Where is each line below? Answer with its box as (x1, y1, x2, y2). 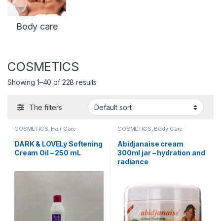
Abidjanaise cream (117, 140, 184, 148)
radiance (117, 157, 148, 166)
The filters (29, 103, 62, 112)
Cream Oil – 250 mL (14, 148, 81, 157)
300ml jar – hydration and (117, 148, 205, 157)
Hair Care (51, 125, 76, 133)
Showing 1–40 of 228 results (7, 77, 97, 86)
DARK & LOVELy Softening (14, 140, 103, 148)
